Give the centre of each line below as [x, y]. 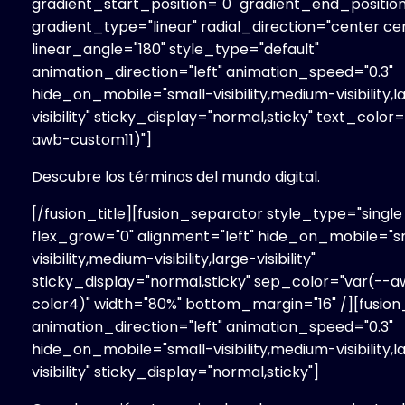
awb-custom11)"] [92, 139]
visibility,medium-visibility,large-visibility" [174, 259]
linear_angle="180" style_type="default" [175, 49]
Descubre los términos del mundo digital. [176, 176]
